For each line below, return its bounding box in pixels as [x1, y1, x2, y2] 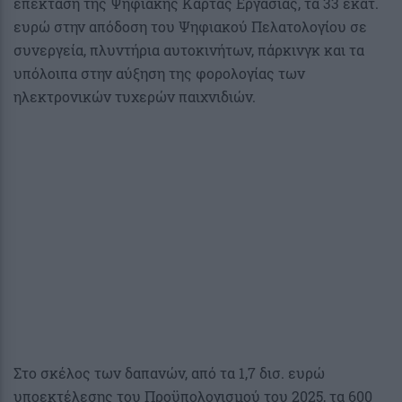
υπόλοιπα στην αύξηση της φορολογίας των [13, 63, 305, 83]
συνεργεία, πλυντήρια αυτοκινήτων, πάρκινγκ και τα [13, 39, 364, 59]
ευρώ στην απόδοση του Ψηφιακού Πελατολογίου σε [13, 16, 367, 36]
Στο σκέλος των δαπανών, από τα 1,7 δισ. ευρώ [13, 363, 325, 382]
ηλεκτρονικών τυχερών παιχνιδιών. [13, 86, 256, 106]
